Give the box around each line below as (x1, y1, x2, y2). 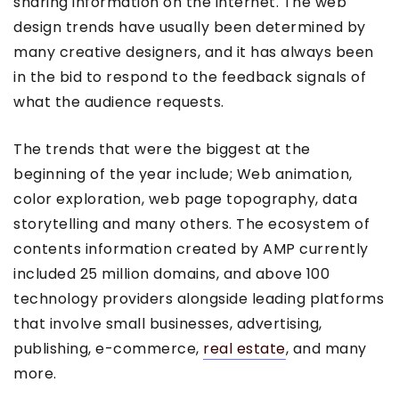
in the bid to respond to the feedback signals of (13, 66, 366, 87)
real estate (203, 338, 286, 359)
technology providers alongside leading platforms (13, 288, 384, 309)
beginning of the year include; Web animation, (13, 163, 353, 184)
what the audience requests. (13, 91, 224, 112)
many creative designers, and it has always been (13, 41, 374, 62)
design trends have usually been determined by (13, 16, 366, 37)
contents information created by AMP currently (13, 238, 369, 259)
